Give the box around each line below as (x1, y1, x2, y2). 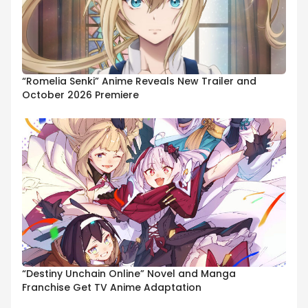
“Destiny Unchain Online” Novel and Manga (22, 267, 236, 281)
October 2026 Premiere (22, 87, 139, 102)
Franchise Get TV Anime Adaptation (22, 280, 201, 295)
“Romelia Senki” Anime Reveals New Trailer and (22, 74, 256, 88)
